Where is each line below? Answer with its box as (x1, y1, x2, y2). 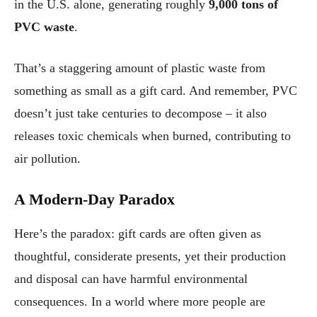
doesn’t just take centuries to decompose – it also (14, 105, 267, 120)
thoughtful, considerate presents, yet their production (14, 248, 286, 263)
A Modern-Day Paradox (14, 190, 175, 208)
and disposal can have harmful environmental (14, 271, 248, 286)
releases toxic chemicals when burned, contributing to (14, 128, 291, 143)
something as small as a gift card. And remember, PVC (14, 83, 297, 98)
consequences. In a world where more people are (14, 294, 265, 309)
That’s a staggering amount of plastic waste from (14, 60, 265, 75)
